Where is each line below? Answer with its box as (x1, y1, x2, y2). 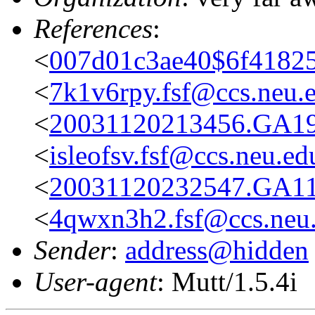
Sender (34, 234, 110, 265)
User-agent (34, 266, 157, 297)
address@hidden (125, 234, 309, 265)
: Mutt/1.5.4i (157, 266, 297, 297)
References (34, 13, 153, 44)
